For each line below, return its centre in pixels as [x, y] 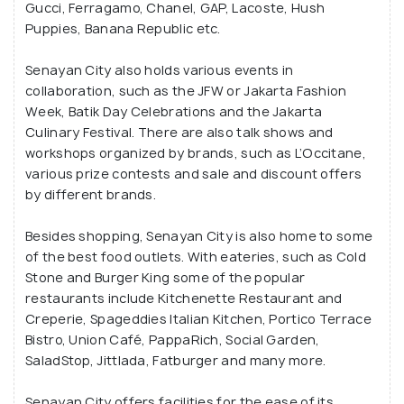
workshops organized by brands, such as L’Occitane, [196, 153]
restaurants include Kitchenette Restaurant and [184, 298]
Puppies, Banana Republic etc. [123, 29]
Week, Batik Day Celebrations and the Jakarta [174, 112]
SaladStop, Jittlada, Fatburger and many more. [176, 361]
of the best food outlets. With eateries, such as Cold [196, 257]
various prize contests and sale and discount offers [194, 174]
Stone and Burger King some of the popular [165, 278]
